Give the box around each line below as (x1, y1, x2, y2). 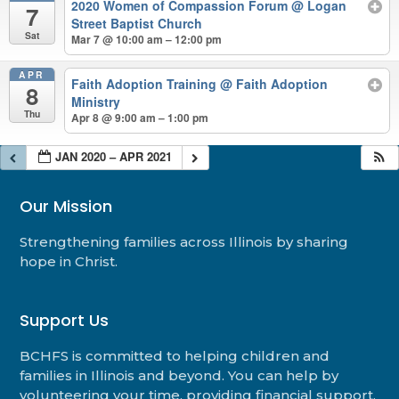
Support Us (20, 308, 110, 331)
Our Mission (20, 194, 113, 217)
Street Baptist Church (71, 13, 203, 32)
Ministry (71, 93, 121, 111)
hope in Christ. (20, 252, 118, 270)
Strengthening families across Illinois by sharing (20, 232, 349, 250)
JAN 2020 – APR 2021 (55, 147, 173, 165)
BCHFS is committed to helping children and (20, 346, 330, 364)
